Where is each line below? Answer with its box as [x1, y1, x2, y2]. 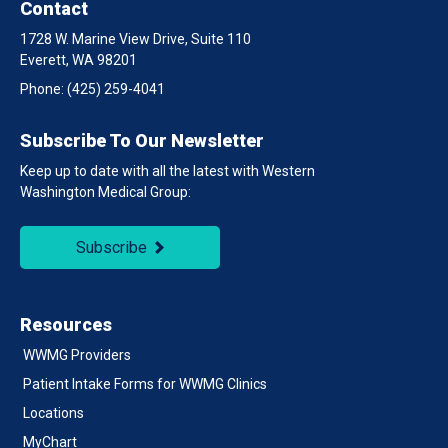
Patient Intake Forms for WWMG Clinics [22, 376, 267, 393]
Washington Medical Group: [20, 184, 191, 201]
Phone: [20, 81, 67, 98]
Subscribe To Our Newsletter [20, 130, 264, 152]
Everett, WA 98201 [20, 52, 137, 69]
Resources [20, 314, 112, 336]
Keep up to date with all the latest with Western [20, 163, 315, 180]
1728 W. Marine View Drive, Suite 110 [20, 31, 251, 48]
